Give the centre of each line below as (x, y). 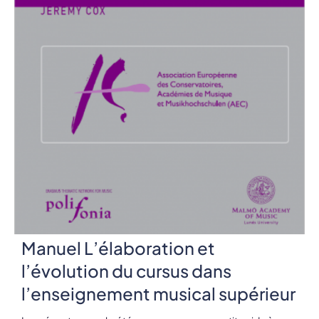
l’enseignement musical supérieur (158, 293)
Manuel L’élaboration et (118, 247)
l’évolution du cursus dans (126, 270)
